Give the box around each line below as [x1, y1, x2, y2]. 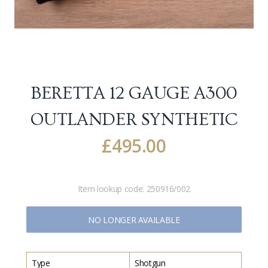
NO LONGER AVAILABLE [88, 214, 180, 226]
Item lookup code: [77, 183, 147, 194]
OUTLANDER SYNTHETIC [31, 109, 237, 130]
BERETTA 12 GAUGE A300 [31, 83, 237, 103]
